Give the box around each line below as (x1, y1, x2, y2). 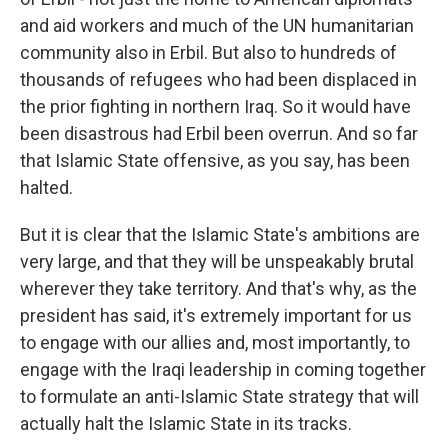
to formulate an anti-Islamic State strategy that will (20, 386, 419, 407)
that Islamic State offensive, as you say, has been (20, 150, 410, 171)
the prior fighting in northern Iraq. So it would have (20, 96, 411, 117)
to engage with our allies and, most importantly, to (20, 332, 410, 353)
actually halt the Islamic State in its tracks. (20, 413, 352, 434)
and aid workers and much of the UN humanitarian (20, 15, 414, 36)
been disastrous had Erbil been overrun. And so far (20, 123, 418, 144)
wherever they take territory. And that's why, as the (20, 278, 417, 299)
